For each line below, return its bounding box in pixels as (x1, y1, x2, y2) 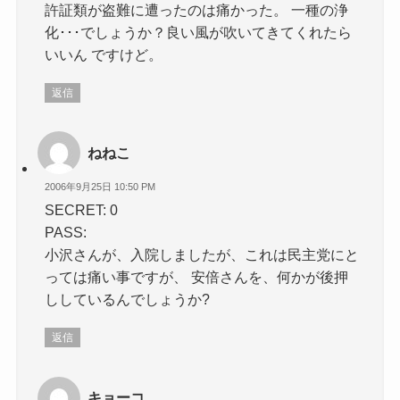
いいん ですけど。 (45, 46, 163, 62)
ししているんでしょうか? (45, 291, 211, 308)
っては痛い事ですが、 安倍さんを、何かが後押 (45, 269, 349, 286)
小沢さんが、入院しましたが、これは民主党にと (45, 246, 360, 263)
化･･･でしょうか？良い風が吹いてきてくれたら (45, 23, 353, 40)
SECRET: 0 (45, 202, 119, 219)
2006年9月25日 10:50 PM (45, 180, 156, 192)
